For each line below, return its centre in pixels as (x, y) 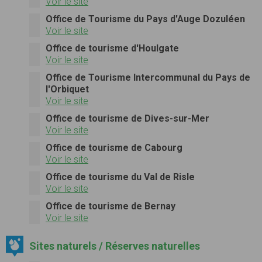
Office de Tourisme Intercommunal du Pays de (148, 77)
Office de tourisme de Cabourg (114, 147)
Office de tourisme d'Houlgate (112, 48)
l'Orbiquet (67, 89)
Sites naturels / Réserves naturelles (114, 246)
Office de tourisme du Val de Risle (120, 177)
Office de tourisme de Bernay (111, 206)
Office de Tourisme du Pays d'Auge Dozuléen (145, 19)
